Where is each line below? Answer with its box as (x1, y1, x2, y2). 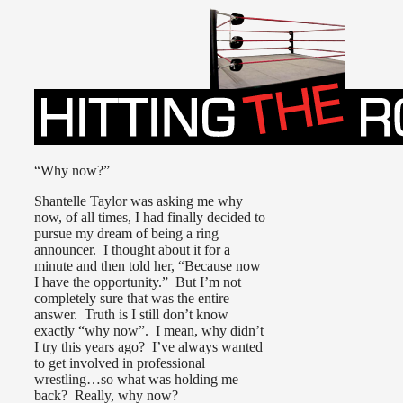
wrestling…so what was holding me (34, 371, 238, 387)
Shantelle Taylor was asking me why (34, 193, 243, 209)
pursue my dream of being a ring (34, 225, 219, 241)
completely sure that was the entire (34, 290, 229, 306)
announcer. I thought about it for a (34, 241, 230, 257)
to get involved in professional (34, 354, 205, 371)
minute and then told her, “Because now (34, 257, 261, 273)
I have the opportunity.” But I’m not (34, 273, 241, 290)
